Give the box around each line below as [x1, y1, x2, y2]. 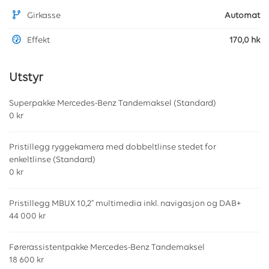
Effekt [27, 36, 50, 46]
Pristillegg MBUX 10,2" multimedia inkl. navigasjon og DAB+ [9, 199, 241, 209]
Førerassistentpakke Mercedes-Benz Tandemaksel [9, 243, 205, 253]
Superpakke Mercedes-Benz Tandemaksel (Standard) [9, 99, 216, 109]
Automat [225, 11, 260, 21]
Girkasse [27, 11, 61, 21]
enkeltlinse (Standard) [9, 156, 95, 165]
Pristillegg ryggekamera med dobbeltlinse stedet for [9, 143, 216, 153]
